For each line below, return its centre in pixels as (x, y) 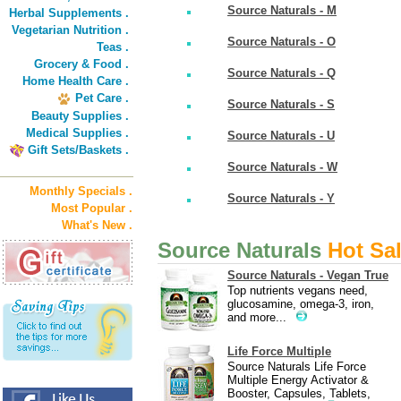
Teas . (113, 47)
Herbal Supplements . (69, 13)
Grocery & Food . (81, 64)
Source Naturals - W (282, 167)
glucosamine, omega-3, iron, (301, 304)
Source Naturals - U (281, 136)
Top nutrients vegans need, (298, 290)
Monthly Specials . (81, 191)
